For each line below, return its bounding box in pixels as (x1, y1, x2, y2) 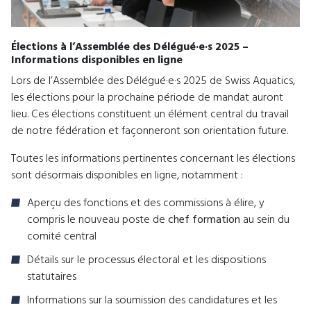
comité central (27, 228, 96, 246)
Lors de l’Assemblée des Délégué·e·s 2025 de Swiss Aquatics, (11, 72, 295, 91)
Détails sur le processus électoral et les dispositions (27, 251, 266, 270)
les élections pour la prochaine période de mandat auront (11, 89, 283, 108)
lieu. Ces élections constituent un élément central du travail (11, 106, 289, 124)
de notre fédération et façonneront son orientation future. (11, 122, 288, 141)
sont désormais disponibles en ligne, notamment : (11, 167, 243, 185)
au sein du (240, 211, 289, 230)
